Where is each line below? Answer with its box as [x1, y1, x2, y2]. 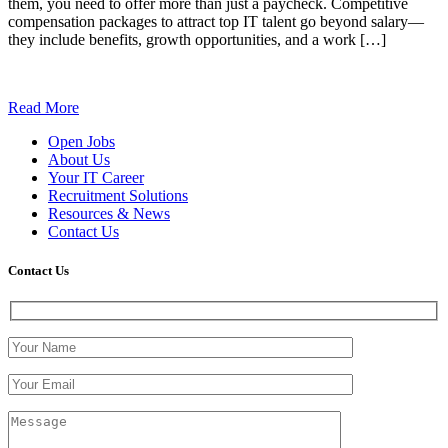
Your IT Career [48, 168, 144, 186]
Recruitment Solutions [48, 186, 188, 204]
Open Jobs [48, 132, 115, 150]
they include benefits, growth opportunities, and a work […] [8, 30, 386, 48]
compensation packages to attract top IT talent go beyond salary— [8, 12, 424, 30]
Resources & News [48, 204, 170, 222]
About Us [48, 150, 110, 168]
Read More [8, 98, 79, 116]
